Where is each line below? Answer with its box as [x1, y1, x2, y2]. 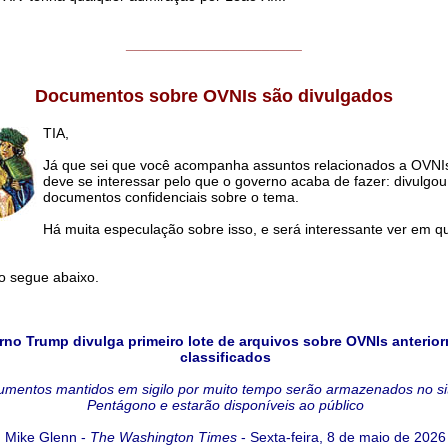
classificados [179, 349, 271, 366]
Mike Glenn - [4, 429, 90, 446]
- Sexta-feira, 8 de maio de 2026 [236, 429, 446, 446]
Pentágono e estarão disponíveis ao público [86, 397, 364, 414]
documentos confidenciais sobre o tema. [42, 189, 299, 206]
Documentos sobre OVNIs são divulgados [35, 86, 393, 107]
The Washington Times [89, 429, 237, 446]
